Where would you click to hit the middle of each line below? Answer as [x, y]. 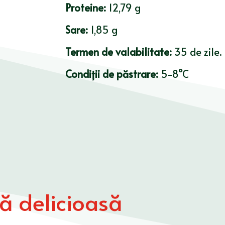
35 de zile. [198, 52]
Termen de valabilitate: [120, 52]
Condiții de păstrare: [113, 74]
